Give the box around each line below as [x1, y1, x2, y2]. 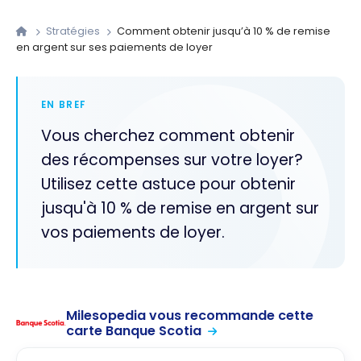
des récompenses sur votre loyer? [40, 149, 303, 172]
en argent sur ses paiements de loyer [16, 40, 213, 55]
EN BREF [40, 98, 86, 111]
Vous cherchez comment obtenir [40, 125, 295, 147]
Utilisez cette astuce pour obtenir [40, 173, 296, 196]
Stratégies [46, 24, 103, 39]
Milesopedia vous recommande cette [66, 306, 314, 326]
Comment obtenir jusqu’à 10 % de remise [114, 24, 331, 39]
